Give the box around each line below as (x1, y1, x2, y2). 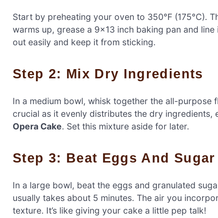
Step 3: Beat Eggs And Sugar (22, 150, 216, 165)
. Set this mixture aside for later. (62, 121, 189, 131)
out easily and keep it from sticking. (13, 36, 156, 47)
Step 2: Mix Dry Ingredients (22, 66, 203, 81)
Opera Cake (13, 121, 62, 131)
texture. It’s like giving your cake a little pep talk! (13, 205, 206, 216)
